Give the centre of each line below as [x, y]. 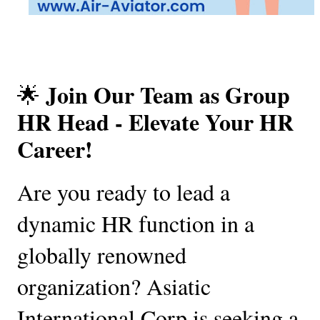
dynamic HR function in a [136, 223]
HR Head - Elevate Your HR [155, 121]
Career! [55, 149]
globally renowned [102, 254]
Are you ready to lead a [124, 191]
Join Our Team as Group [168, 94]
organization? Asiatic [114, 286]
